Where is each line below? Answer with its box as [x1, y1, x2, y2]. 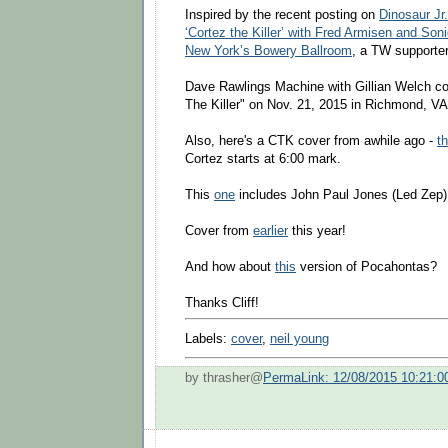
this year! [288, 223, 346, 238]
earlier [253, 223, 288, 238]
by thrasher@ [185, 371, 263, 386]
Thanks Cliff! [185, 295, 259, 310]
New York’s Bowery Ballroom [185, 43, 352, 58]
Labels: [185, 331, 231, 346]
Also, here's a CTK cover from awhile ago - [185, 133, 437, 148]
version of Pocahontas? [296, 259, 437, 274]
